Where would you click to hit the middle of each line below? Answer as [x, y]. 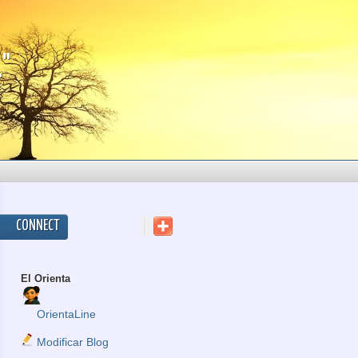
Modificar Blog [71, 342]
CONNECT [38, 226]
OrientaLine [66, 314]
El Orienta [46, 278]
